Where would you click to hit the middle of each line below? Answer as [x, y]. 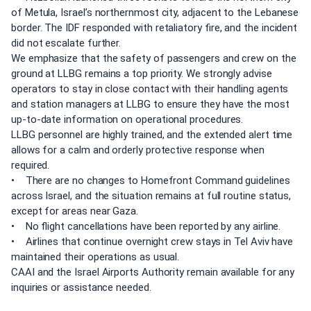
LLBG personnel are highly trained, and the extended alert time [152, 134]
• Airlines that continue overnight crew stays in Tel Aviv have [152, 241]
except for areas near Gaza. [75, 211]
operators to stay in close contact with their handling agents [150, 89]
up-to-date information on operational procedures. [127, 119]
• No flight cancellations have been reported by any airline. [146, 226]
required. [31, 165]
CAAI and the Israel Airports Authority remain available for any [153, 272]
